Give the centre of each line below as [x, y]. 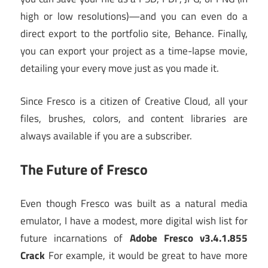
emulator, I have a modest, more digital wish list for [134, 220]
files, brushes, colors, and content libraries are [134, 118]
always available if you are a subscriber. [106, 135]
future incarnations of [75, 238]
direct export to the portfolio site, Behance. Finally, [134, 34]
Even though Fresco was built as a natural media [134, 203]
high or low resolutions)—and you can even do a [134, 16]
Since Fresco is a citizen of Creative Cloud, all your [134, 101]
